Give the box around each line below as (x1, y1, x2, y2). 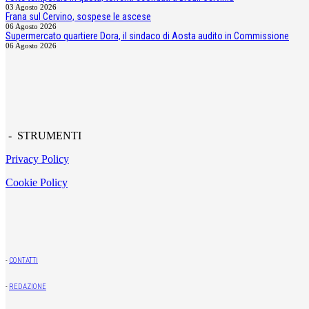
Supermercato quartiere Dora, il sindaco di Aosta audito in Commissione (6, 30, 289, 41)
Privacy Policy (6, 152, 69, 165)
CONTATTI (9, 255, 38, 265)
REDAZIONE (9, 281, 46, 291)
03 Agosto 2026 (6, 2, 57, 11)
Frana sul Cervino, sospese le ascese (6, 10, 151, 22)
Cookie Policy (6, 176, 68, 188)
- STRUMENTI (6, 129, 81, 141)
